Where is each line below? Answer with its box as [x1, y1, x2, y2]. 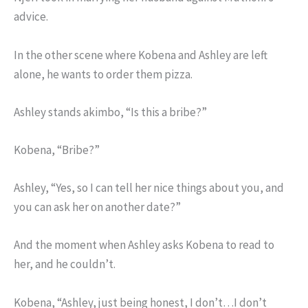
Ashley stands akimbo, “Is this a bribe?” [14, 104, 207, 120]
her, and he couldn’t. [14, 256, 115, 272]
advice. [14, 9, 48, 25]
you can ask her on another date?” [14, 199, 181, 215]
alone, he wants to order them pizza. [14, 66, 192, 82]
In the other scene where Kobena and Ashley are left [14, 47, 267, 63]
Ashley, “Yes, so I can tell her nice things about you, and [14, 180, 284, 196]
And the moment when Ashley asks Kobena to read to [14, 237, 274, 253]
